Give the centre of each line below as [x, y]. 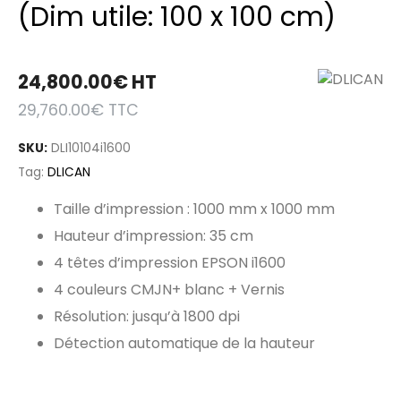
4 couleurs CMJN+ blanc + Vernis [169, 290]
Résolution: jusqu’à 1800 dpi [147, 317]
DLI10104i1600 [91, 148]
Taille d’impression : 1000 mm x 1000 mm [194, 209]
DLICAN [69, 172]
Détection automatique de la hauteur [184, 344]
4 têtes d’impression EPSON [153, 263]
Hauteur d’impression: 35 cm [154, 236]
